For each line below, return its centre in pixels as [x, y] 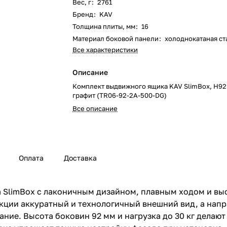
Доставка [80, 158]
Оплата [31, 158]
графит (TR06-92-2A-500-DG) [120, 95]
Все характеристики [105, 50]
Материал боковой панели [116, 39]
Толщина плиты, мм [104, 26]
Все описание [95, 108]
